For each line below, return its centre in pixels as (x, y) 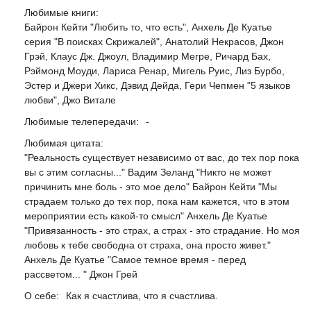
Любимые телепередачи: (82, 121)
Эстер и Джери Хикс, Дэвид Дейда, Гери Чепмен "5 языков (157, 85)
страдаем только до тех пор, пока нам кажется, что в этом (157, 201)
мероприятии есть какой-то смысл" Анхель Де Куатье (146, 216)
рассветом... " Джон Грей (81, 274)
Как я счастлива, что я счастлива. (142, 296)
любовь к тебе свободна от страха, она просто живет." (148, 245)
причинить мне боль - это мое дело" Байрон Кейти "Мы (151, 187)
